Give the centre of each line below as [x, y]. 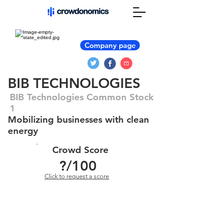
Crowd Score [80, 150]
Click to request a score [77, 176]
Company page [110, 45]
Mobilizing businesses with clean [78, 120]
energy [23, 131]
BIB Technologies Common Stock [82, 97]
